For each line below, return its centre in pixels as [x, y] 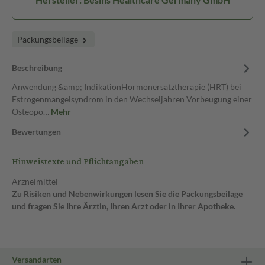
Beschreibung [37, 68]
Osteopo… [31, 112]
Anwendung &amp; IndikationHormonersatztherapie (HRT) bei [127, 87]
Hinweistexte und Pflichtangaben [78, 162]
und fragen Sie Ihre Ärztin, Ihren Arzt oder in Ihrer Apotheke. [124, 206]
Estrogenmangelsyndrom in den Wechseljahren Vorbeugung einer [132, 99]
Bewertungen [36, 132]
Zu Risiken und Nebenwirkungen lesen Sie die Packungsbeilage [127, 194]
